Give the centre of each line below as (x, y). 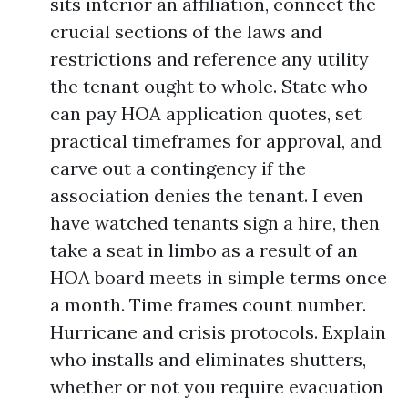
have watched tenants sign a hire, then (215, 223)
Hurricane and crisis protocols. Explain (218, 332)
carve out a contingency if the (178, 168)
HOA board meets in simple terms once (219, 277)
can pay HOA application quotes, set (206, 113)
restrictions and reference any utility (209, 59)
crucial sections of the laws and (186, 31)
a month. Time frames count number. (208, 305)
